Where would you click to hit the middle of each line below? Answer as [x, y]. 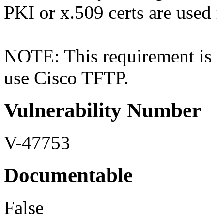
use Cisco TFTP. [66, 78]
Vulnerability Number [102, 110]
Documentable [68, 175]
